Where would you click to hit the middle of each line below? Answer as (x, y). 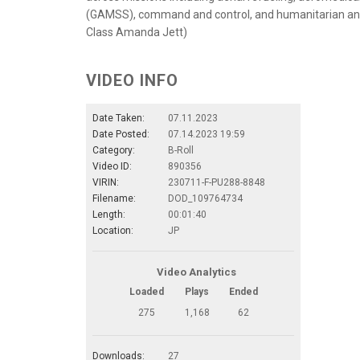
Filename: (114, 198)
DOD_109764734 (205, 198)
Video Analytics (197, 272)
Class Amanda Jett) (137, 32)
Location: (113, 230)
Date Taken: (119, 118)
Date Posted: (121, 134)
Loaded (147, 291)
